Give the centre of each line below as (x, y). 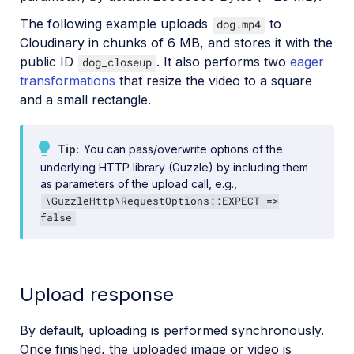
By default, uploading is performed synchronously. (172, 330)
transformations (68, 80)
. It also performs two (223, 61)
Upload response (97, 294)
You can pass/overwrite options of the (182, 149)
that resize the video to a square (214, 80)
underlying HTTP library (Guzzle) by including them (174, 167)
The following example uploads (116, 23)
